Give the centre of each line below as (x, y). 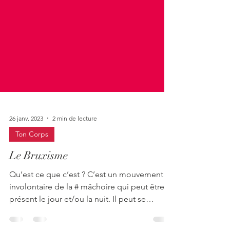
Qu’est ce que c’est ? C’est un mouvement (48, 215)
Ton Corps (32, 175)
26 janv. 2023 (26, 159)
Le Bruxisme (39, 196)
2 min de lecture (75, 159)
